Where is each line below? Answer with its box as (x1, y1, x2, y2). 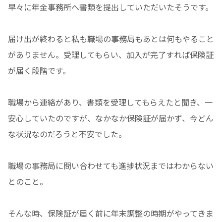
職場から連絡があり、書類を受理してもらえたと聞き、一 (8, 96, 213, 109)
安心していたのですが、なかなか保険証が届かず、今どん (8, 112, 214, 124)
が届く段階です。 (8, 64, 70, 77)
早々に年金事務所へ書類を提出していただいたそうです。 (8, 1, 213, 13)
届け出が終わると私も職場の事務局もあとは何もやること (8, 33, 214, 45)
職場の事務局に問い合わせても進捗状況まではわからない (8, 160, 214, 172)
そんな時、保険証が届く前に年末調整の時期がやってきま (8, 207, 214, 220)
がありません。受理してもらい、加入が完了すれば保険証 (8, 49, 214, 61)
